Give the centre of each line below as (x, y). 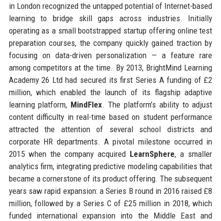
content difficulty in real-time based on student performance (110, 117)
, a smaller (194, 154)
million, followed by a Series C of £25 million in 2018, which (110, 203)
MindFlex (87, 104)
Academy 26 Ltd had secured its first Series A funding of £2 (110, 80)
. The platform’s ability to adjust (157, 104)
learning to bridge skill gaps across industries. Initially (110, 18)
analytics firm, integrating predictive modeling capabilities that (110, 166)
